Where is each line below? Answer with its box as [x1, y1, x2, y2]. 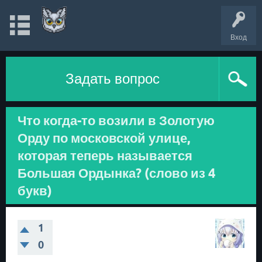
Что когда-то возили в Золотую [18, 113, 215, 128]
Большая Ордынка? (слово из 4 [18, 166, 216, 181]
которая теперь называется [18, 148, 192, 163]
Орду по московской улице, [18, 130, 190, 146]
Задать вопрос [65, 71, 160, 87]
